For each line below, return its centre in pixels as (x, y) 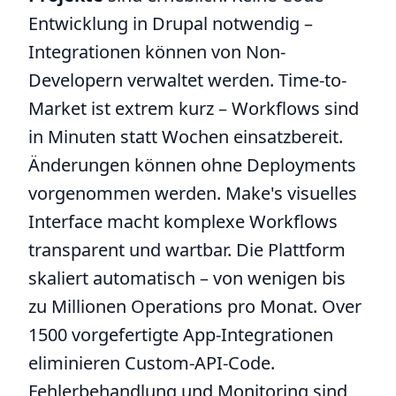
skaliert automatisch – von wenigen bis (187, 278)
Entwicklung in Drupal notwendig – (171, 23)
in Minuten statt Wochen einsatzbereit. (186, 137)
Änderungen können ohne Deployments (192, 165)
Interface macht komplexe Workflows (183, 221)
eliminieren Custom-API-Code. (152, 363)
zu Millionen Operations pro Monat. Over (195, 306)
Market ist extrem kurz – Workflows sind (194, 108)
